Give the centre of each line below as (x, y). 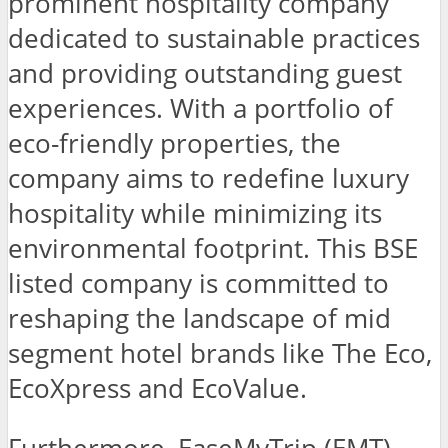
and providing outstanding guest (205, 73)
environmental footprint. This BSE (213, 248)
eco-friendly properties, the (174, 143)
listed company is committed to (198, 283)
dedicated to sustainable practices (214, 38)
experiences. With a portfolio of (200, 108)
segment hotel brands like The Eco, (220, 353)
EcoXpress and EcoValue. (157, 388)
